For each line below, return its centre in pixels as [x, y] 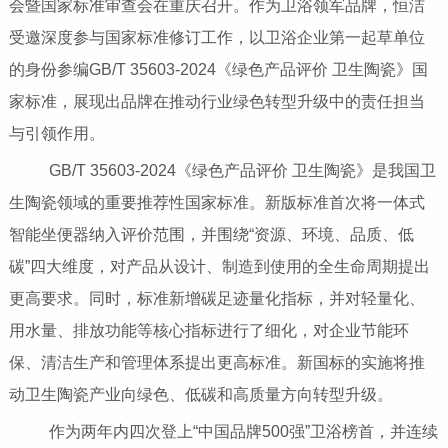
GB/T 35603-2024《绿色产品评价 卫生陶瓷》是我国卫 [226, 171]
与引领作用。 [56, 134]
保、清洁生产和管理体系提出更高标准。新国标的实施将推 [216, 363]
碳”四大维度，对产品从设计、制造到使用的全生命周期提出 [219, 267]
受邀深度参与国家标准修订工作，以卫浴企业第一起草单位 [216, 38]
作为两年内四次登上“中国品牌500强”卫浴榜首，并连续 [227, 432]
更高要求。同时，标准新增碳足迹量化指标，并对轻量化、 [216, 299]
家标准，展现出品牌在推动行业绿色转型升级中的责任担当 [216, 102]
